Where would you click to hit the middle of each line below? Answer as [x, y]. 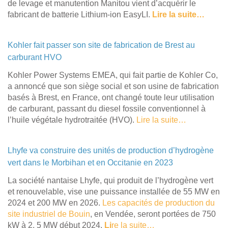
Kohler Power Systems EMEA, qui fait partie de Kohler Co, [113, 75]
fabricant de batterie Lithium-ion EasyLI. [80, 14]
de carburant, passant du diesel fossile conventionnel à [107, 108]
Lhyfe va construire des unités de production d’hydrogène [111, 150]
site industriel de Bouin [49, 214]
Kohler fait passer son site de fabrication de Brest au [101, 45]
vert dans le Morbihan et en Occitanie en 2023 [90, 162]
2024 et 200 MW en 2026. [55, 203]
